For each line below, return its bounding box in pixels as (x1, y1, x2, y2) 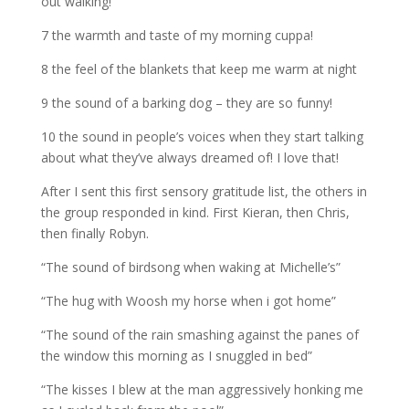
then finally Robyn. (40, 224, 149, 242)
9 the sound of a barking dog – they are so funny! (40, 93, 332, 111)
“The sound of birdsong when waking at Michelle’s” (40, 257, 341, 276)
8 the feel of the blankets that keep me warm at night (40, 59, 357, 78)
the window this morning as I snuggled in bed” (40, 346, 312, 364)
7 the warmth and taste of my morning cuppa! (40, 26, 313, 44)
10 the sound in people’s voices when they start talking (40, 127, 363, 145)
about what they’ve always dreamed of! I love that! (40, 148, 339, 166)
